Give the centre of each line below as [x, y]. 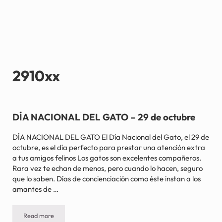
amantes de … [35, 189]
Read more [38, 216]
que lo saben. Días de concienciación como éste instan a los [106, 179]
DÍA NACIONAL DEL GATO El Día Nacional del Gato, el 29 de [111, 137]
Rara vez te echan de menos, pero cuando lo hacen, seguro [107, 168]
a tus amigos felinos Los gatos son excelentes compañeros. [107, 158]
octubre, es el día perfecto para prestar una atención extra [109, 148]
